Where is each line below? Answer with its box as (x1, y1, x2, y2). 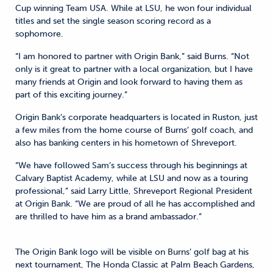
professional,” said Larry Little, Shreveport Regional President (15, 186, 252, 196)
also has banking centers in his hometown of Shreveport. (15, 138, 237, 148)
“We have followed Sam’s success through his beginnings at (15, 160, 247, 171)
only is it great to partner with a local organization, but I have (15, 64, 253, 74)
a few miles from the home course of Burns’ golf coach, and (15, 125, 253, 135)
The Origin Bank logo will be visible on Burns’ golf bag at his (15, 247, 249, 257)
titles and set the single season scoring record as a (15, 16, 211, 26)
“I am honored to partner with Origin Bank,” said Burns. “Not (15, 51, 249, 62)
